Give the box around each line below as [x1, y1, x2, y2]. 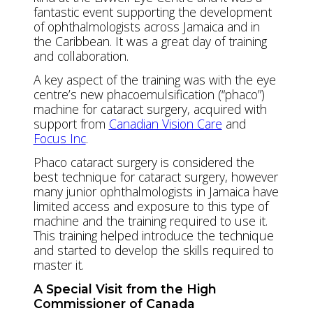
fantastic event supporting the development [33, 3, 272, 20]
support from [33, 115, 109, 132]
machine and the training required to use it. [33, 212, 268, 229]
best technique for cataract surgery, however [33, 168, 278, 185]
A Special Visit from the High [33, 281, 217, 296]
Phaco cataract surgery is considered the [33, 153, 254, 170]
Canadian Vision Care [108, 115, 222, 132]
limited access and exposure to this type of [33, 197, 268, 214]
